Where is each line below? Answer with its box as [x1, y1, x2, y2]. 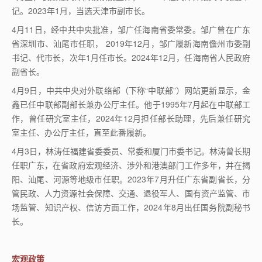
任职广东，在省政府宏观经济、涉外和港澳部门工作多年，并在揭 [12, 159, 250, 171]
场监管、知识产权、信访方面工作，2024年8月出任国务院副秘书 [12, 201, 250, 213]
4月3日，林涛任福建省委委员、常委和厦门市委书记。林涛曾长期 [12, 145, 250, 157]
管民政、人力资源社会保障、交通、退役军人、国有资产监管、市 [12, 187, 250, 199]
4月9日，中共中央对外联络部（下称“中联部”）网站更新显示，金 [12, 84, 250, 96]
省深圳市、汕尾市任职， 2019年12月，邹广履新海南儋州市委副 [12, 37, 250, 49]
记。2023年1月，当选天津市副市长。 [12, 5, 150, 16]
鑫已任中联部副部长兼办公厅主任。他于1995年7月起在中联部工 [12, 98, 250, 110]
